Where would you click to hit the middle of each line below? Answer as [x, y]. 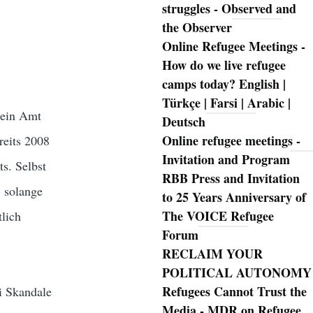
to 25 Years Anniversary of [234, 197]
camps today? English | [224, 84]
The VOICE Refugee [218, 216]
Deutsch [183, 122]
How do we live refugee [224, 65]
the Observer [197, 28]
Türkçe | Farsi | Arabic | [226, 103]
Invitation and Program [226, 160]
